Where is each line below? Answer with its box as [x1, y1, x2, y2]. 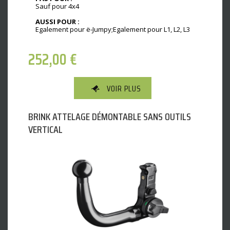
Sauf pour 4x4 [35, 2, 79, 11]
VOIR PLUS [107, 82, 141, 95]
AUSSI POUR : [35, 16, 80, 26]
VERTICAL [28, 121, 63, 138]
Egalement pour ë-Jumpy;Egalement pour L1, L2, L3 [35, 24, 190, 34]
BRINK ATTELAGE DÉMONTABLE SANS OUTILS [28, 108, 191, 125]
